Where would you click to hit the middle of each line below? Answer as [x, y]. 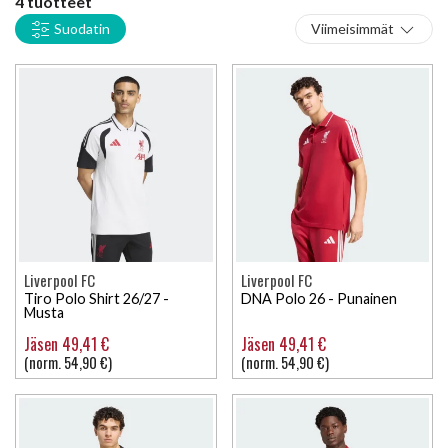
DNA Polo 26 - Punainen [318, 298]
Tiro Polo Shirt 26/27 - [96, 298]
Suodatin [80, 28]
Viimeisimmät [352, 28]
